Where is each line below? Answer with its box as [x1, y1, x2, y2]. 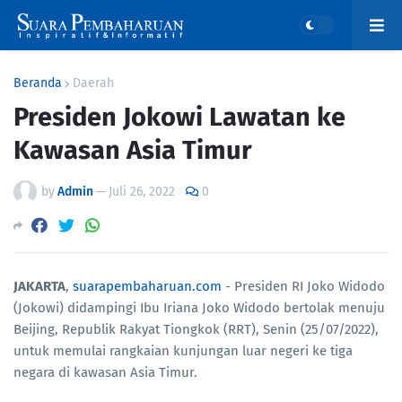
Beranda [13, 75, 62, 91]
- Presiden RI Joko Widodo [222, 278, 385, 295]
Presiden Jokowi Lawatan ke [13, 101, 345, 133]
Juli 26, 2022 [109, 184, 175, 199]
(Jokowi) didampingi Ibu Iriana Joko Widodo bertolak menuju [13, 300, 385, 317]
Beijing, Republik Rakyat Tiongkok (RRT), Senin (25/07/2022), [13, 321, 379, 338]
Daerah [73, 75, 114, 91]
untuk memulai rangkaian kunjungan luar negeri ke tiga [13, 343, 353, 360]
